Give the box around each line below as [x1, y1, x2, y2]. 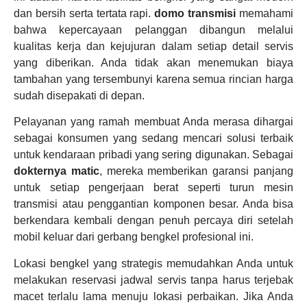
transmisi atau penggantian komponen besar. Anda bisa [14, 198, 293, 210]
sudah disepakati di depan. [14, 89, 145, 101]
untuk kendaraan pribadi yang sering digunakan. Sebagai [14, 149, 293, 161]
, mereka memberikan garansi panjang [99, 165, 294, 177]
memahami [236, 7, 294, 19]
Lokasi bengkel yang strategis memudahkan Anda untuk [14, 257, 293, 269]
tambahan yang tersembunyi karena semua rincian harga [14, 73, 293, 85]
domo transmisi [154, 7, 236, 19]
